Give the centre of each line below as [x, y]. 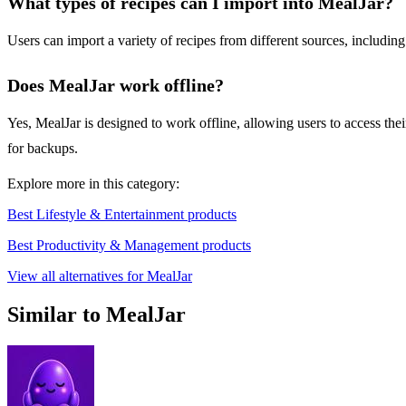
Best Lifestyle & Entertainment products [122, 215]
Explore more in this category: [93, 184]
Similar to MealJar [97, 315]
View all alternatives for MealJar [100, 276]
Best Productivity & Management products [129, 246]
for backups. [43, 149]
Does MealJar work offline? [116, 86]
